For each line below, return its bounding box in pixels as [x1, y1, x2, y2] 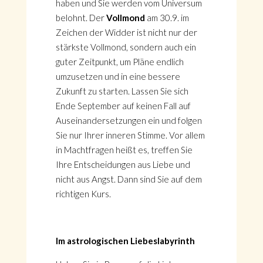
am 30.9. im [144, 12, 189, 23]
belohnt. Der [55, 12, 106, 23]
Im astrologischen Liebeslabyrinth [55, 235, 195, 246]
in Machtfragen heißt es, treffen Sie [55, 144, 193, 155]
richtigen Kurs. [55, 188, 111, 199]
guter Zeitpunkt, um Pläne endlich [55, 56, 184, 67]
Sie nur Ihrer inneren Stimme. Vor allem [55, 130, 205, 140]
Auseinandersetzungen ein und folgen [55, 115, 202, 126]
